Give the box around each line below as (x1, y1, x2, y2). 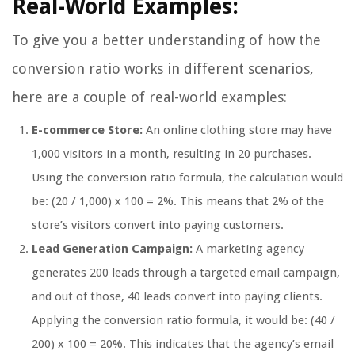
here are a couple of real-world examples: (12, 89, 287, 106)
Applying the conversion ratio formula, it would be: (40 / (32, 313, 335, 328)
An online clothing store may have (143, 123, 332, 138)
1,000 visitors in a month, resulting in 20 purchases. (32, 147, 311, 162)
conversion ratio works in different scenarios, (12, 60, 314, 78)
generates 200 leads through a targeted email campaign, (32, 265, 340, 281)
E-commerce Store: (32, 123, 143, 138)
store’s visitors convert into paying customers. (32, 218, 284, 233)
